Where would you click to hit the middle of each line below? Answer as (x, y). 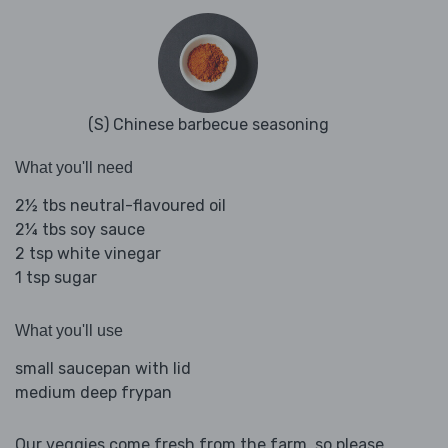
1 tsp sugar (56, 278)
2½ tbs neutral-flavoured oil (120, 206)
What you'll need (74, 168)
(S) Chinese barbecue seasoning (208, 125)
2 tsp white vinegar (88, 254)
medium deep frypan (93, 393)
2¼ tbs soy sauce (80, 230)
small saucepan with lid (103, 369)
